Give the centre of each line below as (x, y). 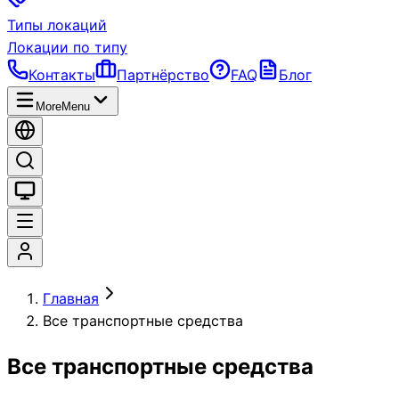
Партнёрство (163, 75)
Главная (71, 298)
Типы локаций (57, 25)
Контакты (62, 75)
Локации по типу (67, 47)
